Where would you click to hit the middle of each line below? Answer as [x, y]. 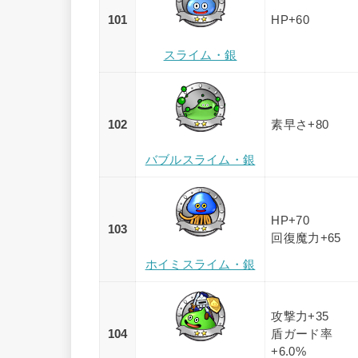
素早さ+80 [300, 125]
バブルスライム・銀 [200, 159]
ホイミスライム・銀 [200, 264]
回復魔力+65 [306, 239]
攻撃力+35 [300, 317]
